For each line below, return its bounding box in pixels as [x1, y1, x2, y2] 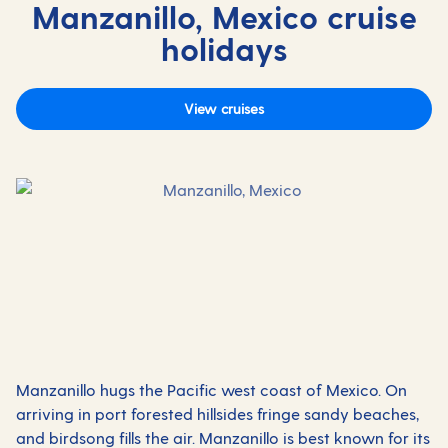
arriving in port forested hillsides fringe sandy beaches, [16, 404, 419, 423]
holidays [160, 29, 288, 67]
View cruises [184, 100, 264, 117]
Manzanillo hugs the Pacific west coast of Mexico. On [16, 380, 407, 399]
